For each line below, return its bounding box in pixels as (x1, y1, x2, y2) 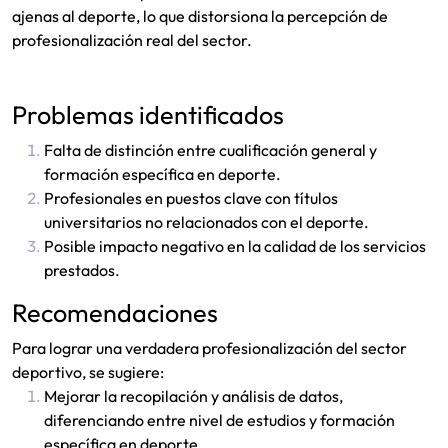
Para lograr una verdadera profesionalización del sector (12, 338, 407, 359)
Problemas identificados (12, 99, 284, 132)
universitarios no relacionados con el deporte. (44, 212, 369, 233)
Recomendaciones (12, 297, 218, 330)
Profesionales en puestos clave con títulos (44, 188, 338, 209)
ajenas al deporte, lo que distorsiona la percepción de (12, 6, 388, 27)
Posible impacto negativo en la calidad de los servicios (44, 236, 426, 257)
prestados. (44, 260, 120, 281)
